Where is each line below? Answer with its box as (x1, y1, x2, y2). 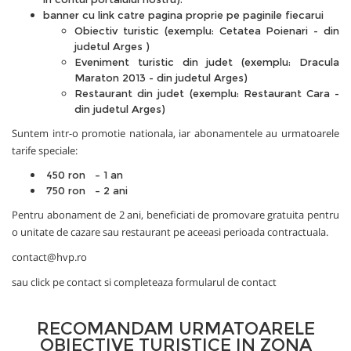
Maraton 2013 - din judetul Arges (74, 71, 244, 85)
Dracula (299, 56, 339, 69)
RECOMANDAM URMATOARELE (36, 318, 315, 340)
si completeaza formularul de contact (102, 275, 277, 290)
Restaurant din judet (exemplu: (74, 87, 244, 100)
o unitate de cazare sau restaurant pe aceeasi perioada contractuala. (12, 225, 328, 240)
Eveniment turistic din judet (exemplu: (74, 56, 299, 69)
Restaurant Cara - (243, 87, 340, 100)
